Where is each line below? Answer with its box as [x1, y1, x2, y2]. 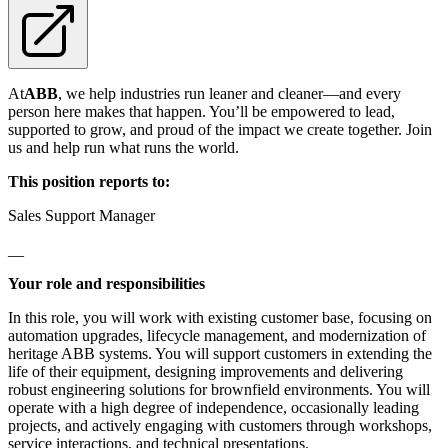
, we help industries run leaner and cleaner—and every [58, 84, 401, 102]
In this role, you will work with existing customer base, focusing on [8, 308, 432, 326]
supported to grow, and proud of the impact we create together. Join [8, 120, 432, 138]
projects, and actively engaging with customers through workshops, [8, 416, 432, 434]
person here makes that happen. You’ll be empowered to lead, [8, 102, 395, 120]
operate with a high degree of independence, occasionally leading [8, 398, 419, 416]
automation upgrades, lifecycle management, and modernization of [8, 326, 426, 344]
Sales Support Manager [8, 206, 155, 224]
